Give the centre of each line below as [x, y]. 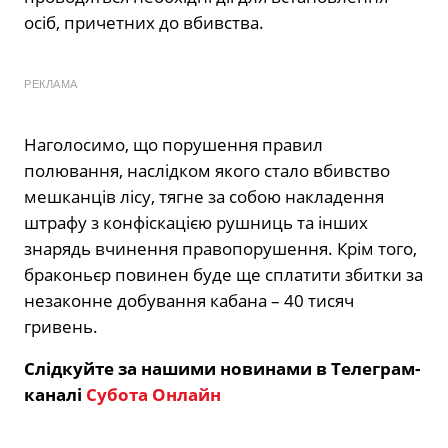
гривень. [61, 327]
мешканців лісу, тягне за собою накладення [204, 197]
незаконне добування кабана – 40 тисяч [189, 301]
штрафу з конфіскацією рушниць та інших [196, 223]
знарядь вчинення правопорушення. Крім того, [220, 249]
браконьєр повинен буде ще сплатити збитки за [223, 275]
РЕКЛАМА [51, 84]
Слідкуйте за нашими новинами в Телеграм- [222, 369]
